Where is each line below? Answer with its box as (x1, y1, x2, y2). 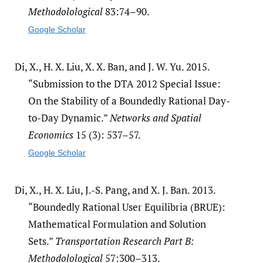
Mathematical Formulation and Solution (28, 217, 206, 231)
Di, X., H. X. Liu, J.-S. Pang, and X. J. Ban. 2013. (14, 183, 215, 197)
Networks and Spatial (109, 110, 201, 124)
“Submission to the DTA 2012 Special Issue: (28, 76, 221, 90)
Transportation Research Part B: (55, 234, 194, 248)
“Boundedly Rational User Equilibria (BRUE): (28, 200, 225, 214)
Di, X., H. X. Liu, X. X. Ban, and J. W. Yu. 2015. (14, 59, 210, 73)
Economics (28, 127, 73, 141)
